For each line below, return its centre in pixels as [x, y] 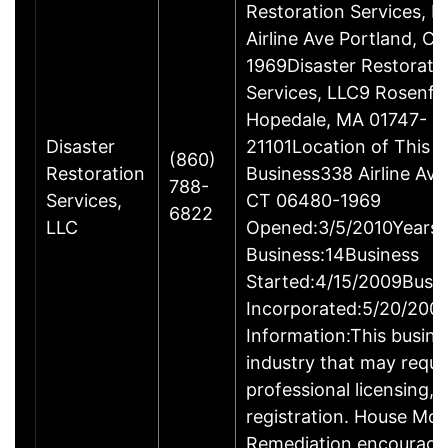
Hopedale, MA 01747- [336, 119]
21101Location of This [338, 146]
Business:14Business [332, 254]
